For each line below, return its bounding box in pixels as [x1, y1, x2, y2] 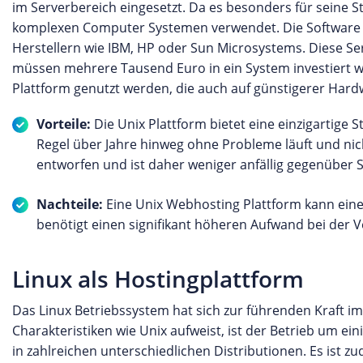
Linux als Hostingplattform [12, 263, 304, 294]
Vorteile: [36, 115, 94, 133]
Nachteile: [36, 195, 106, 213]
